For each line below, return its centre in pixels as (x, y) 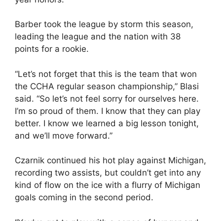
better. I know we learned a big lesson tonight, (107, 123)
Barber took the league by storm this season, (104, 24)
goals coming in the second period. (84, 197)
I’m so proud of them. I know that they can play (108, 111)
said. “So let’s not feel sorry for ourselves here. (107, 98)
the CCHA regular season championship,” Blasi (107, 86)
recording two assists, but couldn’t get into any (108, 173)
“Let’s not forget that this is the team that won (106, 74)
